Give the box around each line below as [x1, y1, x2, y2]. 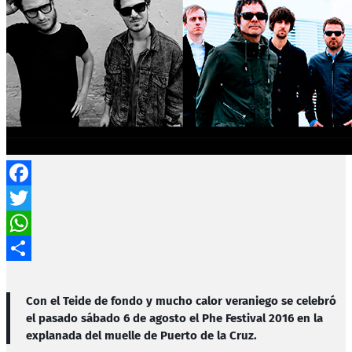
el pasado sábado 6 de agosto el [26, 310, 202, 325]
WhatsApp [6, 240, 64, 255]
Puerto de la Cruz [160, 328, 254, 343]
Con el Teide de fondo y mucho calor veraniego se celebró [26, 293, 336, 308]
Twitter [6, 214, 46, 230]
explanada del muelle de [26, 328, 160, 343]
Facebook [6, 189, 60, 205]
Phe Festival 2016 [202, 310, 294, 325]
